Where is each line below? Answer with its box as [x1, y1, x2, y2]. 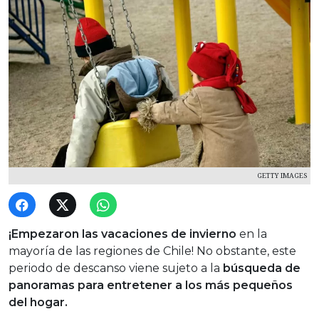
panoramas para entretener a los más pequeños [9, 278, 293, 293]
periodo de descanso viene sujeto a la [9, 261, 223, 276]
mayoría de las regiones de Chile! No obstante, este [9, 244, 296, 258]
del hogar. [9, 296, 68, 310]
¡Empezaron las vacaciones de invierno [9, 227, 236, 241]
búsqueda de [223, 261, 300, 276]
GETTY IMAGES [257, 171, 307, 181]
